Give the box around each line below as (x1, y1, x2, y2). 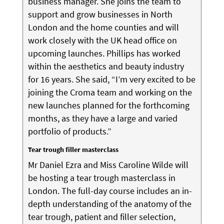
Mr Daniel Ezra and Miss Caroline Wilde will (27, 158, 188, 170)
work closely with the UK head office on (27, 34, 177, 46)
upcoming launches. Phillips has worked (27, 47, 180, 59)
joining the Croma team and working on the (27, 86, 192, 98)
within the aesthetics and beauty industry (27, 60, 184, 72)
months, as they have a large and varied (27, 112, 177, 124)
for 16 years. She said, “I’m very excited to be (27, 73, 195, 85)
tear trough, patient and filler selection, (27, 210, 175, 222)
